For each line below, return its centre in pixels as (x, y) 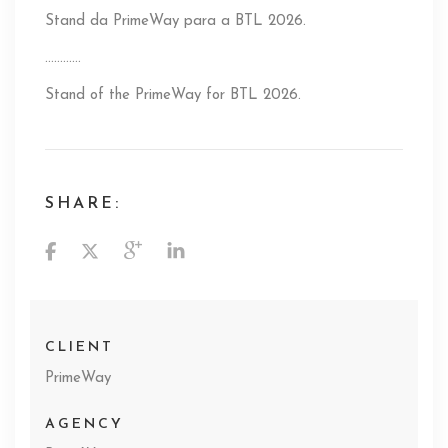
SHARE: (83, 204)
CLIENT (79, 348)
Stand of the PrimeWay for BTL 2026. (173, 96)
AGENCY (84, 425)
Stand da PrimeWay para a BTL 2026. (175, 22)
